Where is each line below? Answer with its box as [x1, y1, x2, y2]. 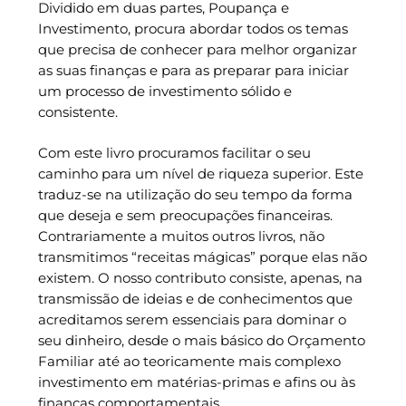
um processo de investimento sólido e [37, 82, 292, 100]
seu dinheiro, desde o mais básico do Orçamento [37, 332, 365, 350]
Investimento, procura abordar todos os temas [37, 19, 348, 37]
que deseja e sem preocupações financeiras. [37, 207, 333, 225]
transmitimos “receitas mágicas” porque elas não [37, 248, 367, 266]
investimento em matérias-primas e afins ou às [37, 373, 355, 391]
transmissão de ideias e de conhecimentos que [37, 290, 353, 308]
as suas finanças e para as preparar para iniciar [37, 61, 349, 79]
